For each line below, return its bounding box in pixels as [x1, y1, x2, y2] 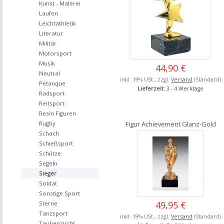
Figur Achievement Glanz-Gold [125, 119, 216, 128]
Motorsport [39, 49, 71, 57]
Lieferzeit [137, 84, 164, 92]
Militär [39, 39, 56, 47]
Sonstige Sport [39, 189, 80, 197]
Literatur [39, 29, 63, 37]
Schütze [39, 149, 61, 157]
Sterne [39, 199, 57, 207]
